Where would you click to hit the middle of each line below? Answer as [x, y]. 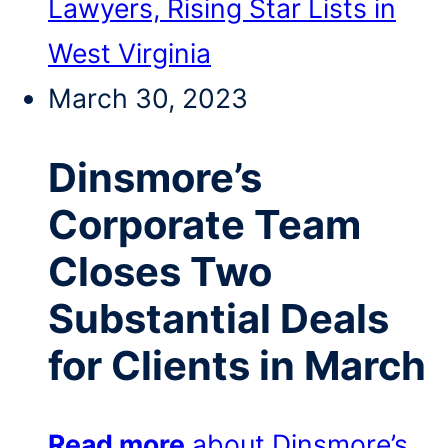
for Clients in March [237, 365]
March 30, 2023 [148, 97]
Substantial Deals [218, 318]
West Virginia [129, 52]
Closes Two [160, 271]
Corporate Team [204, 224]
